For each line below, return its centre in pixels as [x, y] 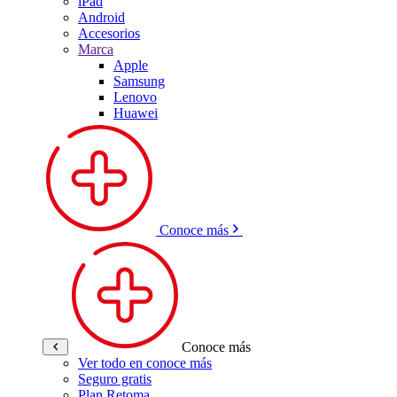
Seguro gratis [115, 379]
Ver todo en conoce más [145, 363]
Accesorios [109, 33]
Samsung [139, 81]
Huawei [136, 113]
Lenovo [135, 97]
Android [101, 17]
